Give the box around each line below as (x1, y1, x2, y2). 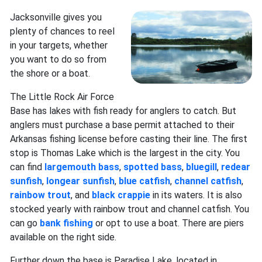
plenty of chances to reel (10, 26, 115, 37)
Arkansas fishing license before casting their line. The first (10, 133, 247, 145)
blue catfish (119, 175, 170, 187)
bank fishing (40, 218, 93, 229)
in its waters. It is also (150, 189, 242, 201)
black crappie (92, 189, 150, 201)
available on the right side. (10, 232, 119, 243)
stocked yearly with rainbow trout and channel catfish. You (10, 204, 249, 215)
